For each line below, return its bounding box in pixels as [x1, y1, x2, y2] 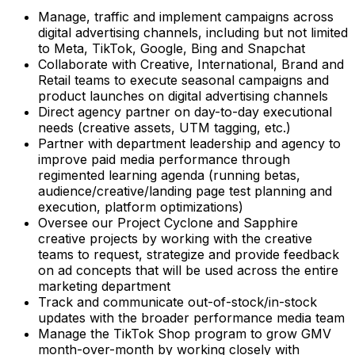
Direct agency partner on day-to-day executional [38, 104, 332, 120]
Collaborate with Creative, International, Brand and [38, 56, 344, 73]
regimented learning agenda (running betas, [38, 167, 300, 184]
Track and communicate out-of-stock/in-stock [38, 294, 317, 311]
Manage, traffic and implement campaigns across [38, 9, 334, 25]
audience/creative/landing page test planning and [38, 183, 332, 200]
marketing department [38, 278, 170, 295]
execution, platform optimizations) [38, 199, 243, 216]
